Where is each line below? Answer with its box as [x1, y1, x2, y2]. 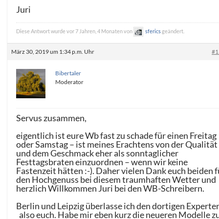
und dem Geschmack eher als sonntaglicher [16, 148, 179, 159]
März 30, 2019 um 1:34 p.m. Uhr [11, 48, 95, 56]
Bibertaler [55, 69, 82, 77]
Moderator [55, 78, 84, 86]
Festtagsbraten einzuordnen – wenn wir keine [16, 156, 188, 168]
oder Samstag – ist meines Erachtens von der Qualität [16, 139, 218, 150]
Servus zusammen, [16, 112, 87, 124]
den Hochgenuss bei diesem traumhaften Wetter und [16, 174, 217, 185]
